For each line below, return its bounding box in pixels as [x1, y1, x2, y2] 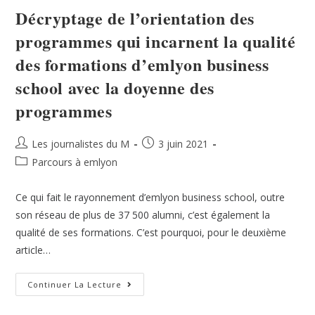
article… [15, 243, 51, 257]
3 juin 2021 [158, 136, 209, 150]
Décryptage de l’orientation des [15, 5, 255, 30]
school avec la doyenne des [15, 75, 215, 100]
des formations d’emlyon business [15, 51, 269, 77]
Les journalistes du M [32, 136, 130, 150]
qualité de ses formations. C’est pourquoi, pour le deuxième [15, 225, 287, 239]
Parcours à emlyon [32, 155, 118, 169]
